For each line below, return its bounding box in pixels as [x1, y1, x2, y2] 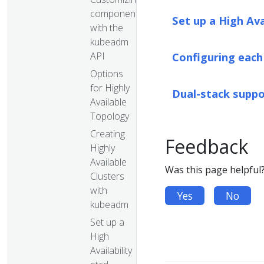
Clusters [90, 169, 124, 183]
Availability [90, 243, 132, 257]
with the [90, 21, 123, 34]
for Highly [90, 81, 130, 94]
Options [90, 67, 123, 80]
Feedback [165, 134, 248, 159]
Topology [90, 109, 129, 123]
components [90, 6, 143, 20]
